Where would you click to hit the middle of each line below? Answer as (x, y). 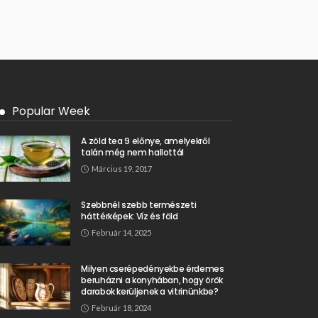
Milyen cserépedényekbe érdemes (153, 269)
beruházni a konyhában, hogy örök (152, 280)
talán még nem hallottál (133, 153)
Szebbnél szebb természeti (139, 205)
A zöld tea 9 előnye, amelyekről (146, 141)
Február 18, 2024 (122, 308)
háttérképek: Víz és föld (130, 216)
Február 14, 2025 (122, 233)
